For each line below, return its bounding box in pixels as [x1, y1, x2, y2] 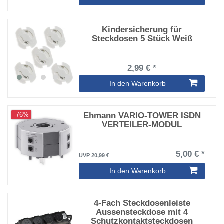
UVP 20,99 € [79, 152, 110, 158]
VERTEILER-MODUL [102, 119, 182, 129]
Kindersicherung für [102, 24, 182, 34]
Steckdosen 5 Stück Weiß [91, 33, 192, 43]
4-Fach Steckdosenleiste [93, 198, 190, 208]
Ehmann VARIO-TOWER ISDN [83, 110, 201, 120]
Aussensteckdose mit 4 [96, 207, 188, 217]
